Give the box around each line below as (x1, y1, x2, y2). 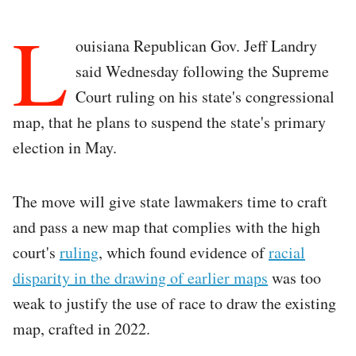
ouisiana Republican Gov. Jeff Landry (75, 34, 317, 56)
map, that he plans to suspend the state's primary (13, 110, 326, 133)
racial (269, 241, 305, 263)
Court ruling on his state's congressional (75, 85, 335, 107)
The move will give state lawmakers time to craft (13, 190, 327, 212)
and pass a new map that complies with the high (13, 215, 320, 238)
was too (268, 266, 321, 288)
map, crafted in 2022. (13, 317, 150, 339)
